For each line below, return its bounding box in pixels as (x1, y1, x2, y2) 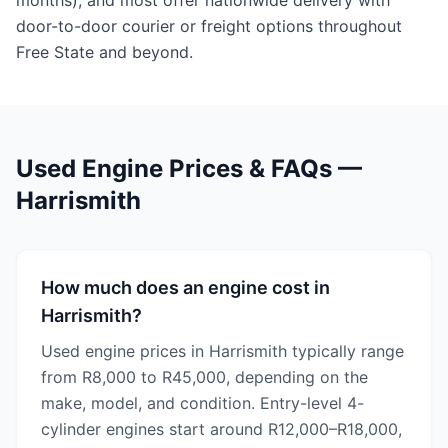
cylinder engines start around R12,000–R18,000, (41, 419, 402, 439)
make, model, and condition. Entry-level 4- (41, 393, 364, 413)
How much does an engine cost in (41, 277, 330, 298)
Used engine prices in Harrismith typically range (41, 341, 404, 361)
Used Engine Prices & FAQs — (16, 154, 362, 183)
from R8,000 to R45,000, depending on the (41, 367, 368, 387)
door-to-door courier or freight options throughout (16, 16, 402, 36)
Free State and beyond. (16, 42, 193, 62)
